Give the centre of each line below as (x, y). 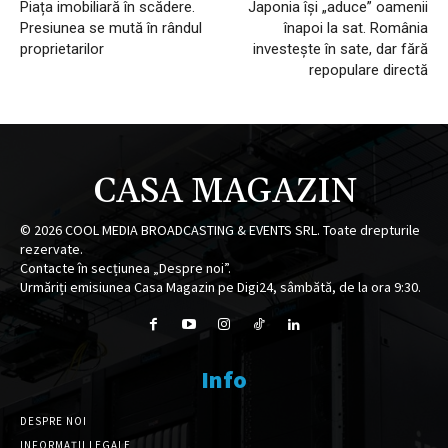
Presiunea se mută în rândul (111, 28)
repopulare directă (368, 70)
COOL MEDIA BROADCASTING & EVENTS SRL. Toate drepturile (241, 230)
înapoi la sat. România (356, 28)
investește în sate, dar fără (340, 49)
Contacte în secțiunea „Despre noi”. (125, 268)
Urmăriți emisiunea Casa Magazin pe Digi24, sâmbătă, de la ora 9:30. (220, 287)
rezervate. (51, 249)
